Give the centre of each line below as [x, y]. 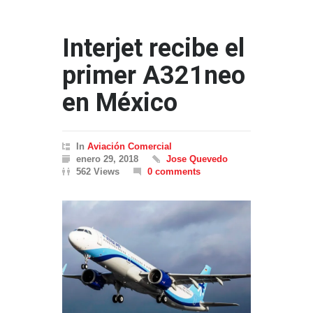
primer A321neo [154, 75]
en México [120, 103]
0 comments [174, 172]
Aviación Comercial [130, 146]
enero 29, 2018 [107, 159]
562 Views [98, 172]
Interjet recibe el [153, 48]
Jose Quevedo [197, 159]
